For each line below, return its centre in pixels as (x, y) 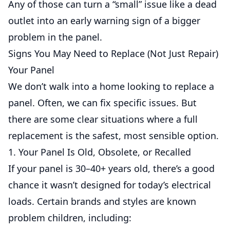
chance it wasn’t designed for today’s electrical (110, 185)
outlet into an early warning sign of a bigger (104, 21)
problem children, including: (70, 218)
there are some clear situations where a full (103, 119)
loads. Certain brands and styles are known (102, 201)
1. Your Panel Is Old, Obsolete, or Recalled (100, 152)
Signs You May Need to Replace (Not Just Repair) (113, 53)
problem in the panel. (55, 37)
